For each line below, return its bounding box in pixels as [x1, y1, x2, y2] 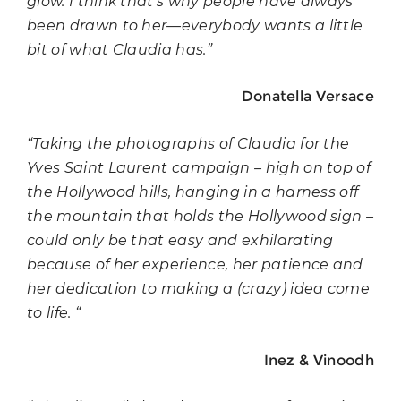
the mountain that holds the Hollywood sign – [27, 207, 374, 225]
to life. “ [27, 303, 81, 321]
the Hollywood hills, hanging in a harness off [27, 183, 359, 200]
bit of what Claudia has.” [27, 40, 213, 58]
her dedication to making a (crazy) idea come [27, 279, 371, 297]
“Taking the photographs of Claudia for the [27, 134, 350, 152]
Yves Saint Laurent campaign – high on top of [27, 158, 371, 176]
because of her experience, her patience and [27, 255, 363, 273]
